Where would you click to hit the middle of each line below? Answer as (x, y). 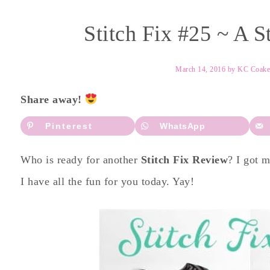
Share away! (53, 99)
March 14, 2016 (200, 69)
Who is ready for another (81, 159)
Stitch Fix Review (184, 159)
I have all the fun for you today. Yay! (107, 181)
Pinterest (69, 126)
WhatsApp (182, 126)
